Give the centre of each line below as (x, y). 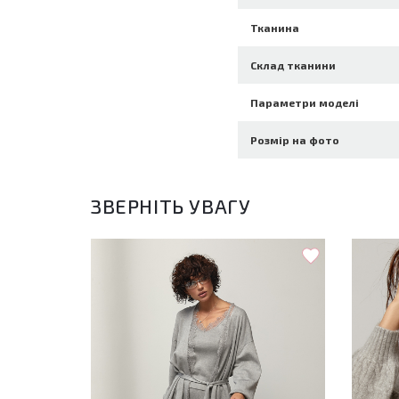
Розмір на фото (295, 140)
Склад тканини (293, 65)
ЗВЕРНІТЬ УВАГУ (171, 206)
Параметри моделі (305, 102)
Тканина (275, 28)
